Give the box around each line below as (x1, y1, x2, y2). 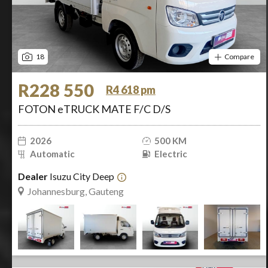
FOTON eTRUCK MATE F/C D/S (18, 102, 170, 115)
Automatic (30, 148, 75, 159)
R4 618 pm (106, 83, 156, 96)
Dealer (18, 170, 48, 182)
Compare (224, 52, 254, 61)
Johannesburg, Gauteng (28, 185, 124, 197)
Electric (154, 148, 187, 159)
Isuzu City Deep (48, 170, 114, 182)
